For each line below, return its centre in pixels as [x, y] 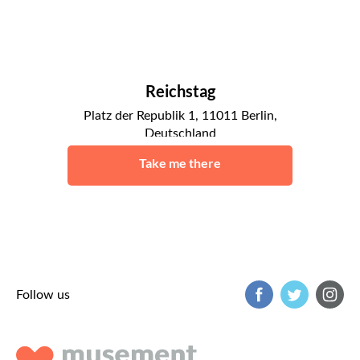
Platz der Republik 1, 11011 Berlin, [180, 116]
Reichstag [180, 91]
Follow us [43, 295]
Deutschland [180, 133]
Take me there [180, 163]
